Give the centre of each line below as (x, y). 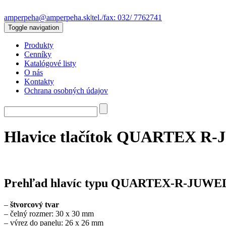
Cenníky (38, 54)
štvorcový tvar (35, 204)
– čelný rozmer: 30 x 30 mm (49, 213)
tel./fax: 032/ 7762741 (127, 17)
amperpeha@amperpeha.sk (47, 17)
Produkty (39, 45)
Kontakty (39, 81)
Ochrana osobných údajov (66, 91)
